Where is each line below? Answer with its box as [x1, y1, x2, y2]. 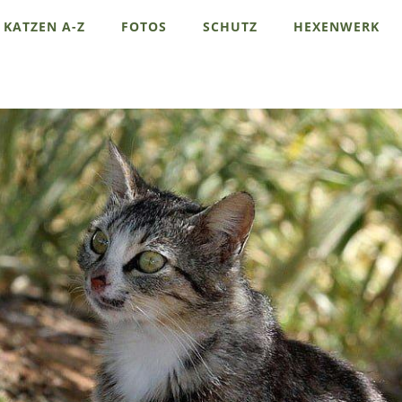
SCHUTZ [203, 18, 258, 35]
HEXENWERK [293, 18, 380, 35]
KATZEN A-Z [4, 18, 85, 35]
